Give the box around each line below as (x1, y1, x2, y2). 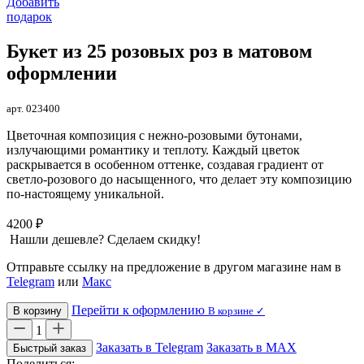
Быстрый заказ (13, 341, 86, 354)
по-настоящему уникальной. (6, 186, 164, 201)
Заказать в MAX (206, 340, 297, 354)
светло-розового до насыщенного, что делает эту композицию (6, 171, 352, 186)
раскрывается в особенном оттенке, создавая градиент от (6, 157, 323, 171)
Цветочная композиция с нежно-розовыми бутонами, (6, 128, 302, 142)
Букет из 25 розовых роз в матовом (6, 40, 312, 62)
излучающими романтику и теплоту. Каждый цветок (6, 142, 300, 157)
